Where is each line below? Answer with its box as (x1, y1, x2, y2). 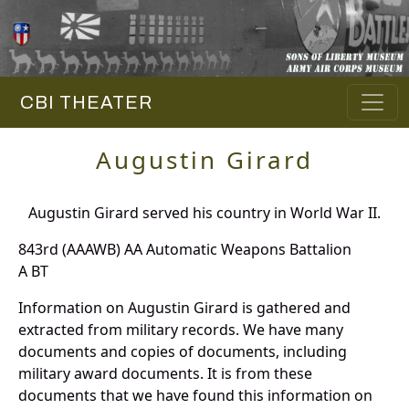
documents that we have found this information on (18, 385, 372, 406)
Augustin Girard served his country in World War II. (28, 203, 381, 224)
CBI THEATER (11, 92, 152, 113)
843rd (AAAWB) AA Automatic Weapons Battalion (18, 239, 351, 260)
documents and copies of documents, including (18, 341, 347, 362)
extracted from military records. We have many (18, 320, 343, 341)
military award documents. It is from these (18, 363, 312, 384)
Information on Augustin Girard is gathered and (18, 298, 351, 319)
